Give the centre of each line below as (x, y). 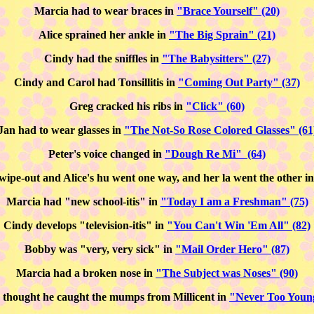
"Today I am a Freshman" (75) (234, 202)
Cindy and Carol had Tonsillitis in (96, 82)
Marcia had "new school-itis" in (83, 202)
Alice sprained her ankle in (104, 35)
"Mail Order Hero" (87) (232, 249)
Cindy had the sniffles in (103, 59)
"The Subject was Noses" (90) (227, 273)
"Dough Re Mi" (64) (215, 154)
